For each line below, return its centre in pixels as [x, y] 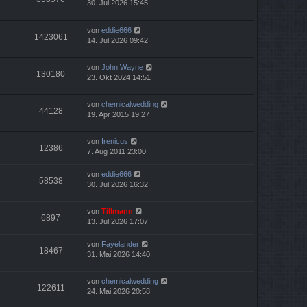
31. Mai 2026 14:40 [119, 254]
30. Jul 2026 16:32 [118, 184]
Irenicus [115, 141]
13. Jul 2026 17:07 [118, 221]
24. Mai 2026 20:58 [119, 292]
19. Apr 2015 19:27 [118, 114]
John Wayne [122, 67]
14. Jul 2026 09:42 [118, 40]
